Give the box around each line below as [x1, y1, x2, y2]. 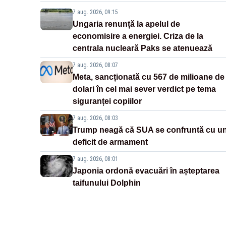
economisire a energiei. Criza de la [73, 32, 203, 41]
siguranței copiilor [73, 97, 142, 106]
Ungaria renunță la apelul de [73, 20, 180, 29]
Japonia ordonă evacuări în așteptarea [73, 166, 219, 176]
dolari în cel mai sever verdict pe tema [73, 85, 216, 94]
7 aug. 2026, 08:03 [73, 115, 118, 122]
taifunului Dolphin [73, 179, 141, 188]
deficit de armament [73, 138, 148, 147]
